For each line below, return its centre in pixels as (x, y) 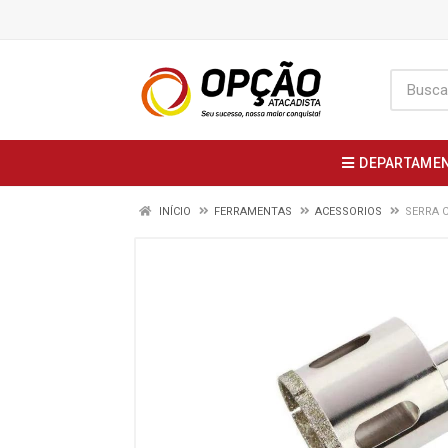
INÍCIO (173, 211)
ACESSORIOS (348, 211)
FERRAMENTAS (253, 211)
